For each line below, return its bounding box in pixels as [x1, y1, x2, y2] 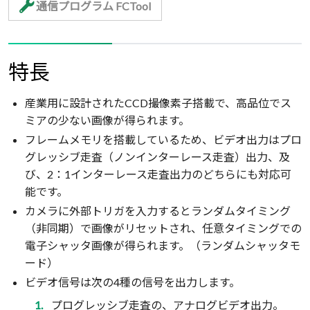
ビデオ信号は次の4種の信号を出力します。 [25, 275, 240, 289]
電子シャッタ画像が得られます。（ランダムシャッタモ [25, 239, 300, 253]
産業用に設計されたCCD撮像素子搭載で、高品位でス [25, 95, 291, 109]
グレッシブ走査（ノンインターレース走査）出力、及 [25, 149, 290, 163]
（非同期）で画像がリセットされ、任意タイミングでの [25, 221, 302, 235]
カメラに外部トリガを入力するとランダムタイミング [25, 204, 291, 218]
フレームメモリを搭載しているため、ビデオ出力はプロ [25, 132, 302, 146]
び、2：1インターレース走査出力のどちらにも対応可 [25, 167, 291, 181]
